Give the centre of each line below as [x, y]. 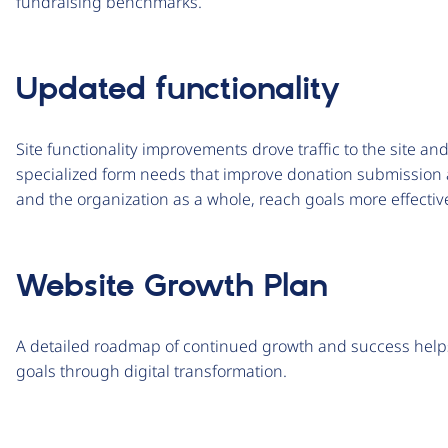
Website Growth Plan [172, 286]
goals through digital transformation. [151, 370]
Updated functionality [178, 89]
